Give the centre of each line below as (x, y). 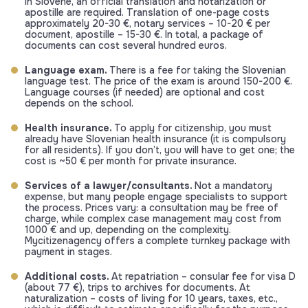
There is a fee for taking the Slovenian (198, 70)
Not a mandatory (233, 185)
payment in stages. (68, 251)
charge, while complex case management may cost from (153, 218)
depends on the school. (79, 103)
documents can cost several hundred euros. (126, 45)
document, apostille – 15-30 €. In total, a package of (144, 34)
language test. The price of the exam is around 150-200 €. (158, 81)
